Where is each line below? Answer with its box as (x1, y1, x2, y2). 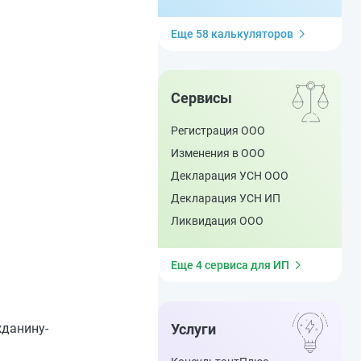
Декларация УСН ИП (171, 192, 280, 205)
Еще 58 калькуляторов (171, 27, 293, 40)
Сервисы (171, 89, 232, 106)
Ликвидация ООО (171, 214, 263, 227)
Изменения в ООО (171, 147, 265, 160)
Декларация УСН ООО (171, 169, 288, 182)
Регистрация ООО (171, 124, 265, 137)
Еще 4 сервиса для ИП (171, 259, 289, 272)
